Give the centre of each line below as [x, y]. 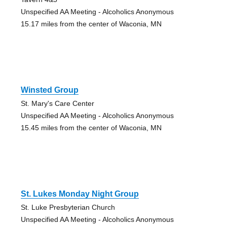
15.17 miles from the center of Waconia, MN [91, 24]
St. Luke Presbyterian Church [68, 207]
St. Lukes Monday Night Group [80, 194]
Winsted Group [49, 90]
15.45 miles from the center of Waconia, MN [91, 128]
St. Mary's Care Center [57, 104]
